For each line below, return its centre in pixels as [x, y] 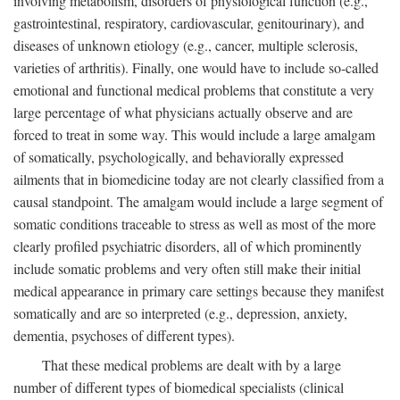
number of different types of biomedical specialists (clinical [179, 387]
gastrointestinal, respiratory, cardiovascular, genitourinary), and [189, 23]
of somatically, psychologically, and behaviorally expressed [179, 157]
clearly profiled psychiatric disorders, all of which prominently [187, 246]
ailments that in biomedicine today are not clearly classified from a [199, 179]
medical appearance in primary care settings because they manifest [199, 291]
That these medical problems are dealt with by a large [192, 365]
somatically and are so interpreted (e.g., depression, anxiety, [180, 313]
